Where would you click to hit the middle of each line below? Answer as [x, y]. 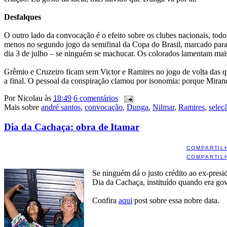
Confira [105, 200]
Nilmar [163, 107]
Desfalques [23, 17]
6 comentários [96, 98]
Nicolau [30, 98]
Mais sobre [23, 107]
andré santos [61, 107]
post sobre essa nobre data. [176, 200]
